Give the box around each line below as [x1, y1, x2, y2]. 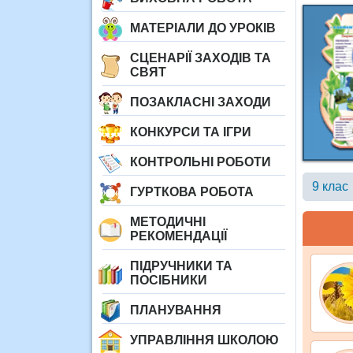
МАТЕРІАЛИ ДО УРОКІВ [130, 21, 276, 35]
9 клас [312, 180, 348, 194]
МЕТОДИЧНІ [130, 215, 206, 229]
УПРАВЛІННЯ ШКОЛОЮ [130, 333, 279, 347]
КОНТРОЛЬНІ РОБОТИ [130, 155, 271, 169]
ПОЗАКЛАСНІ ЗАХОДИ [130, 95, 271, 109]
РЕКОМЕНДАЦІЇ [130, 229, 227, 243]
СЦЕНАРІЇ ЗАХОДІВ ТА [130, 51, 271, 65]
